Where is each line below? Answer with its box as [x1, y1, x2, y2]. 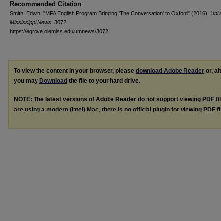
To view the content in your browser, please [14, 67, 136, 74]
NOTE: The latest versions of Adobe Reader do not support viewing [14, 95, 202, 103]
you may [14, 77, 39, 84]
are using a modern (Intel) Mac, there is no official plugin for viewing [14, 106, 203, 113]
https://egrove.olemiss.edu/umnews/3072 [10, 28, 108, 34]
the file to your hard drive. [67, 77, 140, 84]
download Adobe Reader [136, 67, 204, 74]
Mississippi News [10, 19, 51, 25]
